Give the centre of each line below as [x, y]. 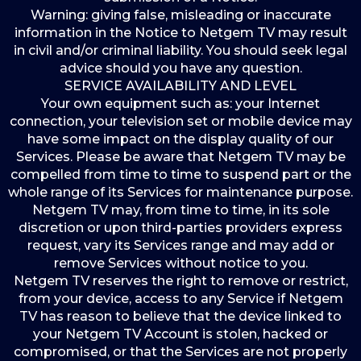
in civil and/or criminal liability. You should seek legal [180, 50]
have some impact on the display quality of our [180, 139]
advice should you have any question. [180, 68]
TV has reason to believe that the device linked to [180, 316]
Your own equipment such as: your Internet [180, 104]
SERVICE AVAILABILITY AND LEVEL [180, 86]
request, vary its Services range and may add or [180, 245]
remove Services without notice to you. [180, 263]
